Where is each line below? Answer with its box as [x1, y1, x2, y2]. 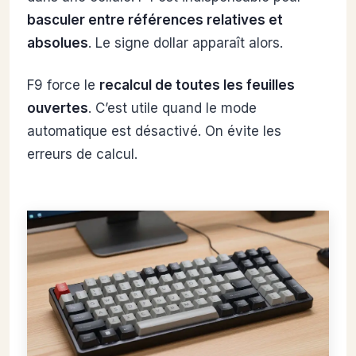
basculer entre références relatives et [27, 12, 283, 29]
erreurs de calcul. [27, 146, 137, 163]
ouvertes [27, 100, 88, 117]
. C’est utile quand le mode [88, 100, 257, 117]
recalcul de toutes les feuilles [99, 77, 295, 94]
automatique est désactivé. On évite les [27, 123, 281, 140]
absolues [27, 35, 88, 52]
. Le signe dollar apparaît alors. [88, 35, 283, 52]
